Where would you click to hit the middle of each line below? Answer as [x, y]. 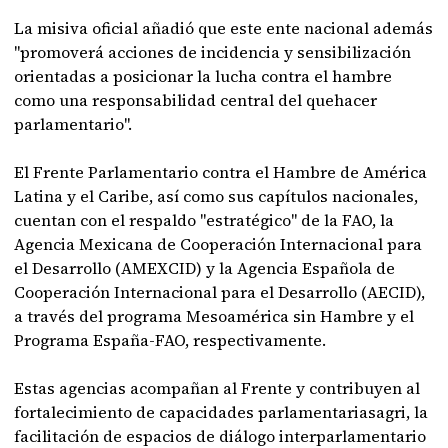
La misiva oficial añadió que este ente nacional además [224, 28]
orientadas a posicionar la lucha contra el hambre [203, 76]
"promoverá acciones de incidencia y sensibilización [213, 52]
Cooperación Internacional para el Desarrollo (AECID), [220, 292]
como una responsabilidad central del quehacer [196, 100]
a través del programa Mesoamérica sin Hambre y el [214, 316]
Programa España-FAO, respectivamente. [170, 340]
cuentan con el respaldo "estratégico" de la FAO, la [204, 220]
